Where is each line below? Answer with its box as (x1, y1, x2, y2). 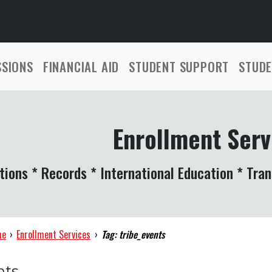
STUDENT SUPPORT (129, 57, 229, 76)
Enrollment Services (16, 227, 91, 242)
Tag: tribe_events (101, 227, 165, 242)
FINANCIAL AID (42, 57, 120, 76)
